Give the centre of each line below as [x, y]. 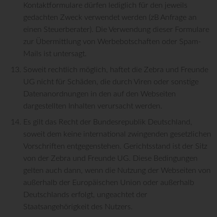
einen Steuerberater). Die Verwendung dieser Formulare [116, 29]
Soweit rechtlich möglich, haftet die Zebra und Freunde [116, 70]
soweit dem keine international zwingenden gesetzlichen [117, 134]
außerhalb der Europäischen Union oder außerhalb [109, 182]
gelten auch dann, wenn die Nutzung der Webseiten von [117, 170]
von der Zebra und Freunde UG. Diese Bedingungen [110, 158]
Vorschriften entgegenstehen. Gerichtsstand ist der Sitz [115, 146]
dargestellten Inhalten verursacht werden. [93, 106]
